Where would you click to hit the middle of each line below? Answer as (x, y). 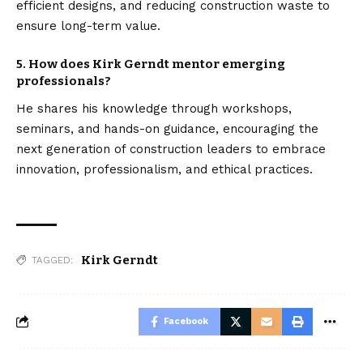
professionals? (64, 81)
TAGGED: (52, 260)
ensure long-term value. (88, 26)
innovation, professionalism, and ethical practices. (164, 169)
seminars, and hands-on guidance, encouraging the (167, 128)
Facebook (186, 321)
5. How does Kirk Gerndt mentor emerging (151, 64)
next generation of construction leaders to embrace (171, 149)
